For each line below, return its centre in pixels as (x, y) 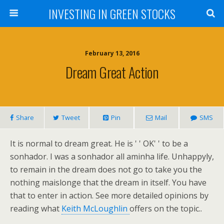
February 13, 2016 (112, 53)
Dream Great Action (112, 72)
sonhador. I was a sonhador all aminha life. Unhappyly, (112, 156)
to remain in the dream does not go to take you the (106, 169)
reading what (36, 208)
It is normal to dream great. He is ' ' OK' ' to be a (99, 143)
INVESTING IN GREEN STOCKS (112, 13)
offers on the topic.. (166, 208)
